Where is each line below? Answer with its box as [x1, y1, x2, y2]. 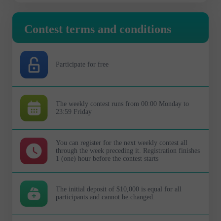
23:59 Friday [56, 108, 92, 115]
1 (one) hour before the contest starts [56, 154, 158, 162]
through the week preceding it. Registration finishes [56, 147, 200, 154]
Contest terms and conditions [24, 22, 171, 36]
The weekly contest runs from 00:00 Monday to [56, 100, 189, 108]
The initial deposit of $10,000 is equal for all [56, 185, 182, 193]
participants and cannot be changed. [56, 193, 155, 201]
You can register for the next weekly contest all [56, 139, 187, 147]
